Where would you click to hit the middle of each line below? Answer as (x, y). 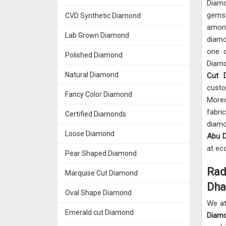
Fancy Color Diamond (99, 94)
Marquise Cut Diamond (101, 173)
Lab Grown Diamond (97, 35)
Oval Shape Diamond (98, 192)
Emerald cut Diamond (99, 212)
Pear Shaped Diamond (101, 153)
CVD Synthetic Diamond (103, 15)
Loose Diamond (90, 133)
